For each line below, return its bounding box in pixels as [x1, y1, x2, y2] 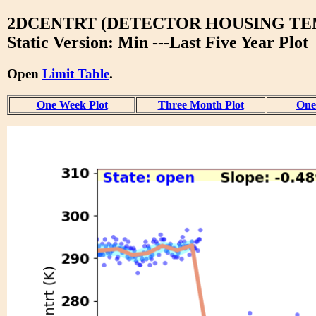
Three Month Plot [157, 98, 244, 111]
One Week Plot [36, 98, 108, 111]
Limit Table [42, 66, 109, 81]
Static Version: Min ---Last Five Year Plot [7, 32, 308, 51]
